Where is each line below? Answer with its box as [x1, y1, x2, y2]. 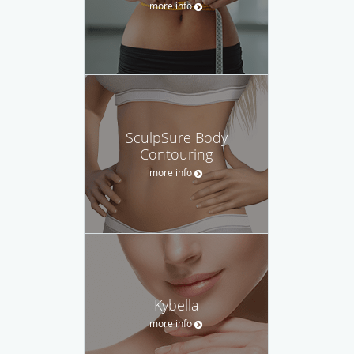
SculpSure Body [125, 127, 228, 147]
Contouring [140, 144, 213, 164]
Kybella [153, 295, 199, 314]
